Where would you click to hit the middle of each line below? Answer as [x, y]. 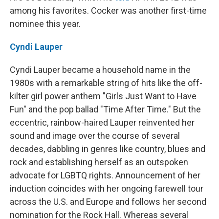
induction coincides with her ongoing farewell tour [107, 188]
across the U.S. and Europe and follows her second [108, 202]
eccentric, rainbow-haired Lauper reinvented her [102, 122]
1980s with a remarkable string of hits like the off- [106, 83]
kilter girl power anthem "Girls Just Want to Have [103, 96]
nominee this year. [45, 24]
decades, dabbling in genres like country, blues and [108, 149]
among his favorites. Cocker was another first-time [108, 11]
